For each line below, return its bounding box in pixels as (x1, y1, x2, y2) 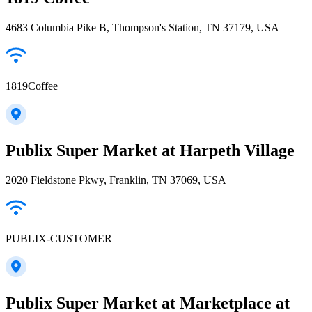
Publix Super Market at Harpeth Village (6, 141, 295, 159)
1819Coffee (6, 79, 58, 92)
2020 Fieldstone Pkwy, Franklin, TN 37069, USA (6, 173, 226, 186)
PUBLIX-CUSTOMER (6, 232, 112, 244)
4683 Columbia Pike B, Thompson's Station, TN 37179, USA (6, 21, 279, 33)
